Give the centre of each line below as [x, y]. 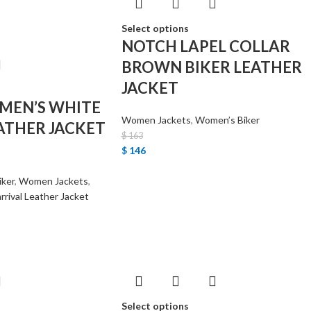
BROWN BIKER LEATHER [211, 67]
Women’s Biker [227, 120]
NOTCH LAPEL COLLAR [205, 46]
